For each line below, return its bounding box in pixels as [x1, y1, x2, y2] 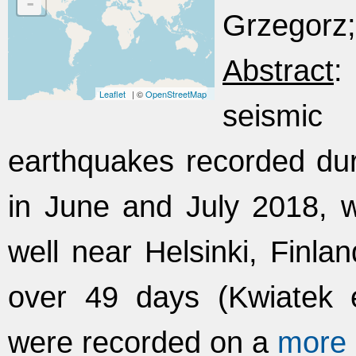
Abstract [222, 53, 334, 87]
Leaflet [99, 87, 126, 100]
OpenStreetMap [145, 87, 207, 100]
